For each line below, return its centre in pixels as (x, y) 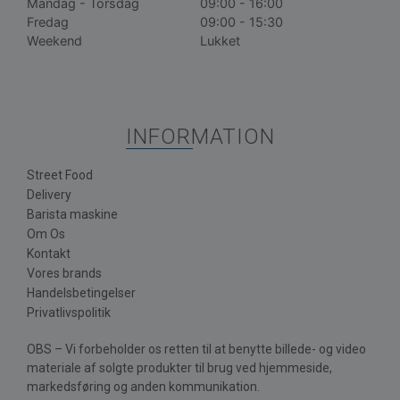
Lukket (220, 41)
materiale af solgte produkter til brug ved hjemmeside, (179, 368)
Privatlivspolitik (69, 313)
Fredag (48, 22)
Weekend (54, 41)
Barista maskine (72, 215)
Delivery (49, 195)
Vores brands (64, 274)
